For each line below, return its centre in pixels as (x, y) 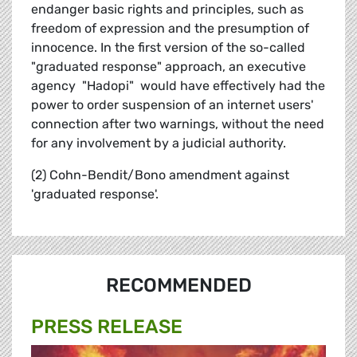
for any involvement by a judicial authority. (159, 143)
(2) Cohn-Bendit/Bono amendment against (160, 175)
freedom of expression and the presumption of (170, 29)
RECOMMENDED (178, 286)
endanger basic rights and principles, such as (167, 10)
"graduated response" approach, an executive (169, 67)
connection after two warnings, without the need (178, 124)
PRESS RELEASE (107, 327)
